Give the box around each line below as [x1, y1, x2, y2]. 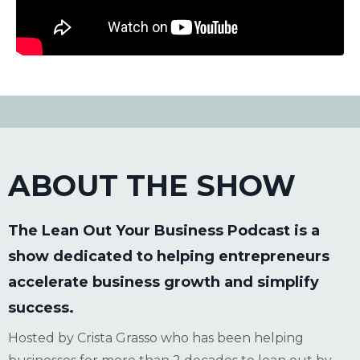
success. [8, 299, 74, 317]
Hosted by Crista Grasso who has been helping [8, 330, 304, 346]
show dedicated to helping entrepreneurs [8, 247, 329, 266]
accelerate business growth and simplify [8, 273, 319, 292]
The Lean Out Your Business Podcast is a [8, 222, 320, 240]
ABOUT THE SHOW [8, 168, 296, 204]
